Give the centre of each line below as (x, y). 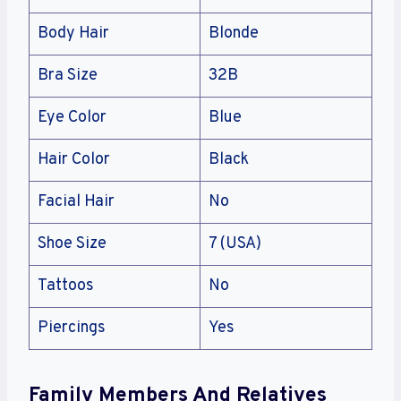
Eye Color (72, 118)
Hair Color (74, 160)
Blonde (234, 34)
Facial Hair (76, 202)
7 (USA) (235, 244)
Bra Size (68, 76)
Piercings (72, 328)
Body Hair (73, 34)
